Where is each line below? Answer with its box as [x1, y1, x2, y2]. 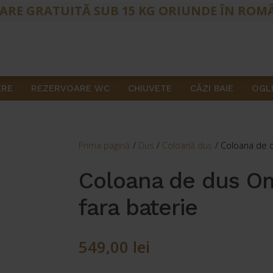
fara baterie [79, 194, 197, 221]
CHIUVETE [127, 83, 172, 94]
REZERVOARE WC [30, 83, 110, 94]
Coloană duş [162, 140, 213, 151]
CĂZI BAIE [190, 83, 233, 94]
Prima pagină [79, 140, 130, 151]
